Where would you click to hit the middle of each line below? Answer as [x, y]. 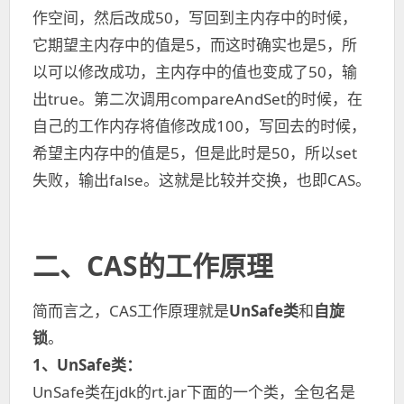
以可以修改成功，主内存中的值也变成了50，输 [195, 72]
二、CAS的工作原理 [153, 266]
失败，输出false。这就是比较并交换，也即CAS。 [202, 180]
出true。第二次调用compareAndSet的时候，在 [197, 99]
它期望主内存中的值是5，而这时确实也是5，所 [195, 45]
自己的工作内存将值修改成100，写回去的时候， [199, 126]
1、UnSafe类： [87, 365]
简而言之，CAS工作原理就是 [131, 311]
